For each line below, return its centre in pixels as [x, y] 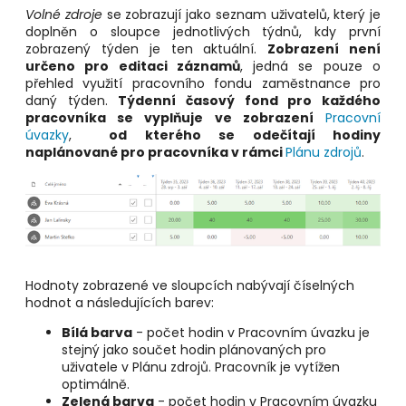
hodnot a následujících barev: [120, 302]
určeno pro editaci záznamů [133, 66]
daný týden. [72, 100]
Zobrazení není [324, 48]
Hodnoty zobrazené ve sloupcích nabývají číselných [190, 285]
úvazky [47, 135]
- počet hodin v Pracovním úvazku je [251, 332]
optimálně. [96, 384]
